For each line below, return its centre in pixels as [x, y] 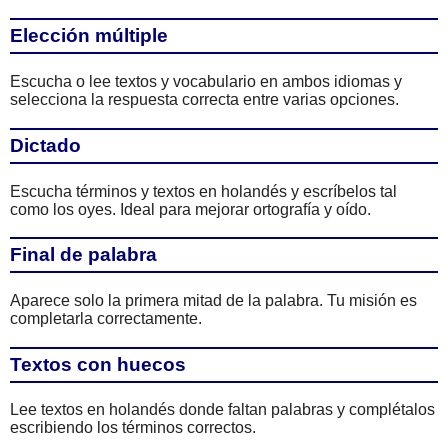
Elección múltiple [89, 36]
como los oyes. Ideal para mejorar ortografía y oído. [190, 209]
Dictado [45, 145]
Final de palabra [83, 255]
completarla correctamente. [106, 318]
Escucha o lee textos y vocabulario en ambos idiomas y [206, 82]
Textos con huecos [98, 364]
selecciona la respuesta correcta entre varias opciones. [204, 100]
